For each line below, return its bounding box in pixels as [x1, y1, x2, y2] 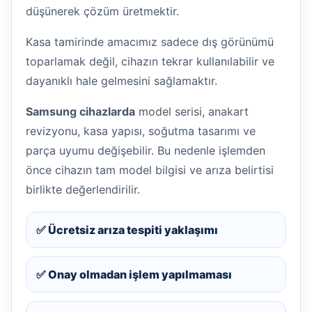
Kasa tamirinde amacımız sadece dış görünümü [26, 34, 274, 49]
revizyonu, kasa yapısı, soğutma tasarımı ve [26, 123, 256, 138]
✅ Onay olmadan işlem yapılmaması [36, 267, 232, 281]
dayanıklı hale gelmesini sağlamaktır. [26, 73, 217, 88]
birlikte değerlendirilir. [26, 182, 140, 196]
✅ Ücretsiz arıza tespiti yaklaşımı [36, 222, 218, 237]
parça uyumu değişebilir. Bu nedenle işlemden [26, 143, 265, 157]
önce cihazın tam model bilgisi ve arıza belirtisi [26, 162, 274, 177]
